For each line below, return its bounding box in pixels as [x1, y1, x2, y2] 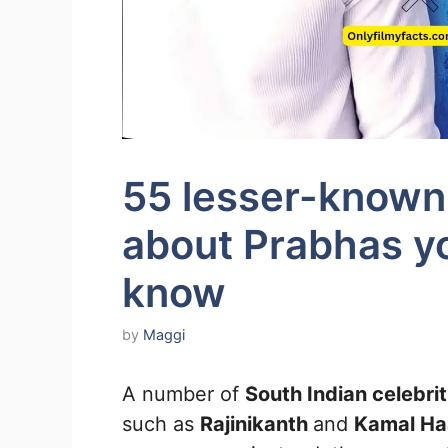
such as [122, 412, 200, 437]
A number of [122, 382, 245, 407]
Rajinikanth [200, 412, 313, 437]
